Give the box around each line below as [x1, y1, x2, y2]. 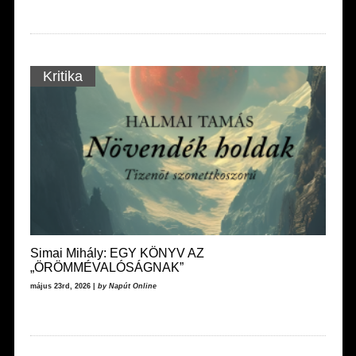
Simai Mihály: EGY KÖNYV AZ [29, 246, 204, 260]
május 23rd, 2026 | [29, 281, 98, 290]
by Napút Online [97, 281, 157, 290]
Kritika [42, 68, 83, 84]
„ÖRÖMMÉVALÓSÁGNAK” [29, 260, 184, 274]
